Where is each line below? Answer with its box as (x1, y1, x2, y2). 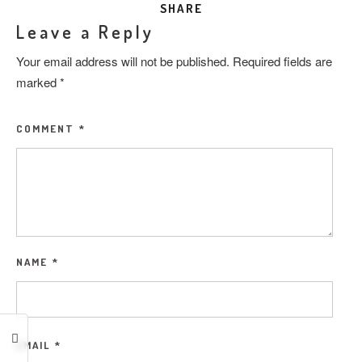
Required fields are (233, 52, 332, 69)
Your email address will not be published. (16, 52, 229, 69)
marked (16, 73, 60, 90)
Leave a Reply (16, 19, 154, 43)
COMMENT (16, 121, 78, 135)
